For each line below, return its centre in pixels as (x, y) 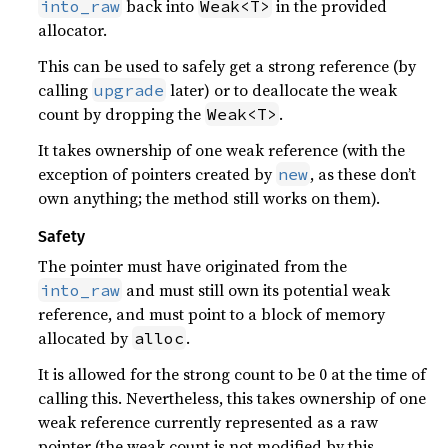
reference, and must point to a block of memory (212, 314)
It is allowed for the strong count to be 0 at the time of (232, 374)
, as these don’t (363, 174)
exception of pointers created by (157, 174)
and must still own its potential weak (256, 290)
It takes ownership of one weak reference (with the (222, 150)
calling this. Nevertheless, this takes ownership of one (232, 398)
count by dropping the (122, 114)
